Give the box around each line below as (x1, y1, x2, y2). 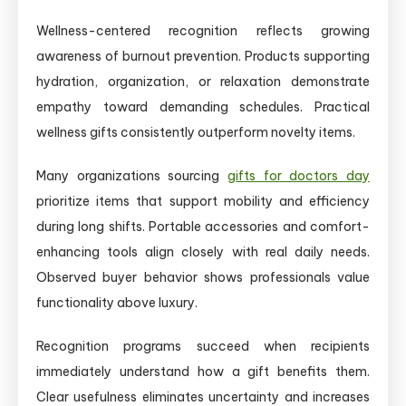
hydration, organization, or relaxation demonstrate (36, 72, 370, 90)
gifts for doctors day (227, 167, 370, 184)
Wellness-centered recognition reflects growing (36, 22, 370, 39)
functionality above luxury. (36, 294, 198, 311)
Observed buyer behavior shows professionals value (36, 268, 370, 285)
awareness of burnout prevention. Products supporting (36, 47, 370, 64)
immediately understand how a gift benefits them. (36, 362, 370, 380)
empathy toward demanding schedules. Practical (36, 98, 370, 115)
